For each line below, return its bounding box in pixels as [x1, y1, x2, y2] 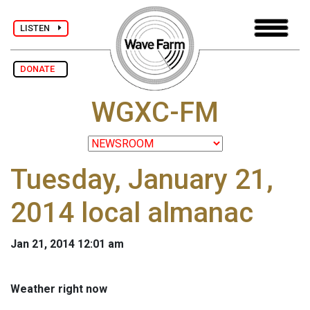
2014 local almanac [10, 197, 253, 230]
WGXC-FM [91, 96, 219, 129]
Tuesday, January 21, [10, 163, 273, 197]
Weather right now [10, 282, 107, 296]
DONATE [20, 64, 61, 74]
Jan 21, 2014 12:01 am [10, 237, 124, 251]
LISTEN [20, 22, 58, 33]
